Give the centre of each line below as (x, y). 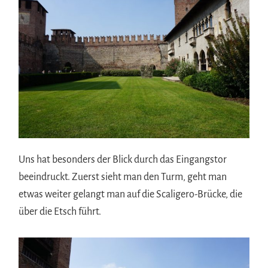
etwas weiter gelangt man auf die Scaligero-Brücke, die (131, 195)
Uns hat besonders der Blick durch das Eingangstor (123, 160)
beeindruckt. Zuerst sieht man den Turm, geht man (123, 177)
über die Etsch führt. (60, 212)
